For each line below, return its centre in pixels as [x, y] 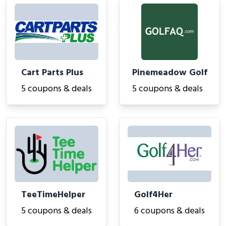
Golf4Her [153, 195]
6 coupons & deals [169, 211]
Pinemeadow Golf [169, 73]
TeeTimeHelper [53, 195]
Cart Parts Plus [52, 73]
